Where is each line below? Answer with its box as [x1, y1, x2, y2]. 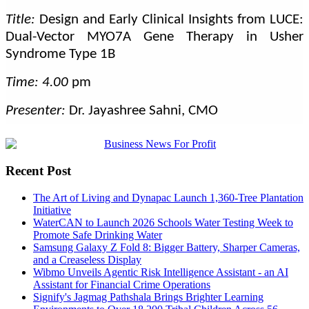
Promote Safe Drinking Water [33, 228, 162, 241]
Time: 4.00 [6, 75, 68, 90]
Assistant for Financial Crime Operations [33, 278, 210, 290]
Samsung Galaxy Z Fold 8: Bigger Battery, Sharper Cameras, [33, 241, 300, 253]
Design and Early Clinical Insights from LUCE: [39, 12, 303, 28]
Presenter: [6, 103, 69, 119]
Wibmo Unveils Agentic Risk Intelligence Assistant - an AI [33, 266, 288, 278]
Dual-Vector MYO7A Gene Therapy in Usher [6, 30, 303, 45]
